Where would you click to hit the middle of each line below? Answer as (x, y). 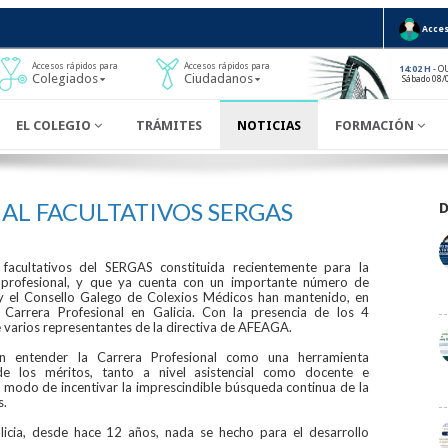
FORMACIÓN (376, 125)
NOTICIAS (268, 125)
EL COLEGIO (55, 125)
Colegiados (65, 79)
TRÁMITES (169, 125)
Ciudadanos (218, 79)
